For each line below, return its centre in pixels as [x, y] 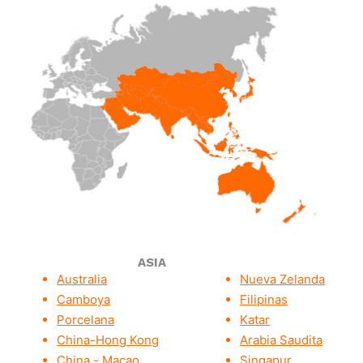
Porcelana [85, 320]
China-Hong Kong [108, 340]
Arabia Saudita [281, 340]
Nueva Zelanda [282, 280]
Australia [82, 280]
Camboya [83, 300]
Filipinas [264, 300]
